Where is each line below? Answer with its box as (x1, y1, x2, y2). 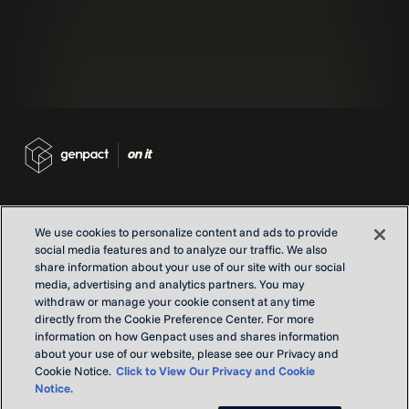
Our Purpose (18, 294, 95, 311)
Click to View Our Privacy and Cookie (116, 363, 316, 378)
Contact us (18, 250, 84, 267)
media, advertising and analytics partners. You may (35, 277, 305, 291)
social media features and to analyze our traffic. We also (35, 242, 328, 257)
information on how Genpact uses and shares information (35, 329, 341, 343)
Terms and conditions (18, 338, 148, 355)
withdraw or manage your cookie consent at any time (35, 294, 316, 309)
